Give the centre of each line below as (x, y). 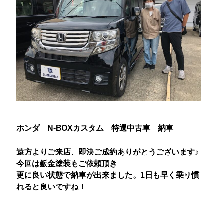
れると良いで (40, 187)
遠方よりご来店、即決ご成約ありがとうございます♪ (108, 152)
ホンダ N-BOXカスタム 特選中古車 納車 (95, 128)
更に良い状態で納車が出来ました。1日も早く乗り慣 (108, 175)
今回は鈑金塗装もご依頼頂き (67, 163)
